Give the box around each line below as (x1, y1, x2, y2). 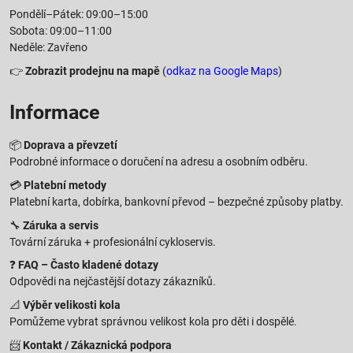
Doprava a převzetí (24, 139, 117, 151)
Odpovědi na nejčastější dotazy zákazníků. (9, 275, 216, 288)
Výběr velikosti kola (23, 299, 121, 311)
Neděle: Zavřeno (9, 41, 87, 54)
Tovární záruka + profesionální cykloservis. (9, 235, 216, 248)
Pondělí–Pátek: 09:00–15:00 (9, 8, 148, 21)
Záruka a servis (23, 218, 98, 232)
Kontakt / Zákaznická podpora (23, 338, 172, 351)
